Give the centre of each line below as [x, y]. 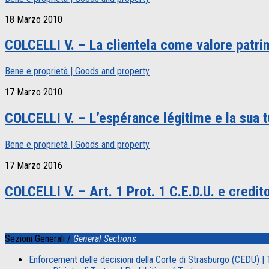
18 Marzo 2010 [34, 19]
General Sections [105, 238]
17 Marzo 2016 [34, 166]
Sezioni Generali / [39, 238]
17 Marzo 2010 [34, 92]
